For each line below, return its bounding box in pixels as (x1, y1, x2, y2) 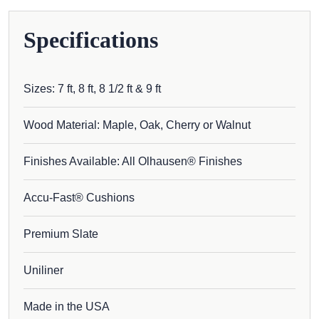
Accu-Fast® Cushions (23, 191, 135, 204)
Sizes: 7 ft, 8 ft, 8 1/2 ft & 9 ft (23, 82, 161, 95)
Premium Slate (23, 227, 98, 240)
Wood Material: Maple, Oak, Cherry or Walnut (23, 118, 251, 131)
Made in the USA (23, 300, 110, 313)
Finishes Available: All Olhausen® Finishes (23, 155, 242, 167)
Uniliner (23, 263, 63, 276)
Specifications (23, 26, 158, 53)
